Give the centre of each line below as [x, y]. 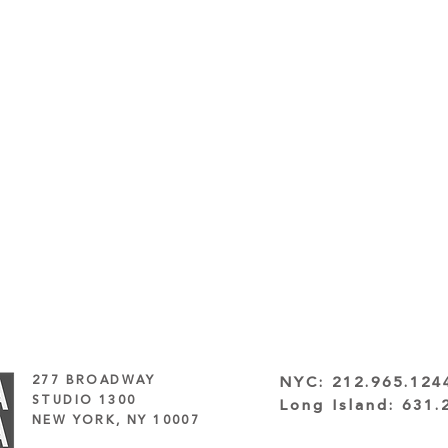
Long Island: [340, 406]
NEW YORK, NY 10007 [116, 421]
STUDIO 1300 [84, 401]
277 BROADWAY [94, 381]
